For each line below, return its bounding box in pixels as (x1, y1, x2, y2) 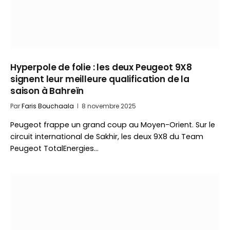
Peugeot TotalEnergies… (10, 143, 99, 154)
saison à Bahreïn (10, 85, 84, 97)
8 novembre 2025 (82, 102, 136, 110)
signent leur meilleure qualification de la (10, 73, 189, 85)
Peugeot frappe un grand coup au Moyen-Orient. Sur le (10, 120, 215, 130)
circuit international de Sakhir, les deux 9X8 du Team (10, 131, 203, 142)
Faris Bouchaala (22, 102, 74, 110)
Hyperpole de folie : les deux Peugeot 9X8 (10, 61, 193, 73)
